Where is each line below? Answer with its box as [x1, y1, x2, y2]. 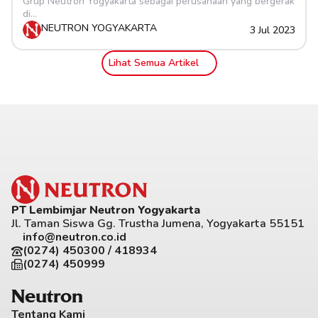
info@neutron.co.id [23, 229, 126, 245]
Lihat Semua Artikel [108, 56, 199, 70]
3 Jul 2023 [250, 23, 295, 37]
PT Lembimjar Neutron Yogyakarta [11, 202, 200, 218]
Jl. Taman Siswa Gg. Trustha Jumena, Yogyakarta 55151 [11, 216, 305, 231]
